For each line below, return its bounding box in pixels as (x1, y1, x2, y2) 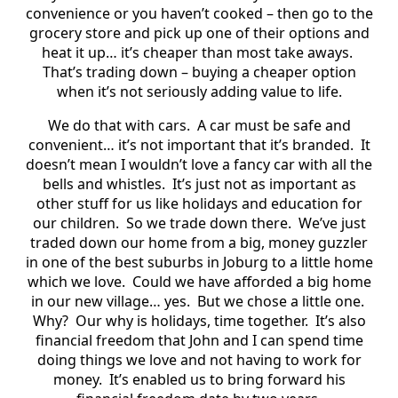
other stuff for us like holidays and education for (36, 193, 362, 213)
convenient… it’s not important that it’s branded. (28, 134, 354, 155)
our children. (32, 212, 119, 233)
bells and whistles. (42, 173, 165, 194)
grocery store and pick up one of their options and (28, 22, 370, 43)
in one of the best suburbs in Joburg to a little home (25, 251, 373, 272)
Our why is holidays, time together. (75, 310, 308, 330)
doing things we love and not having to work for (36, 349, 362, 370)
